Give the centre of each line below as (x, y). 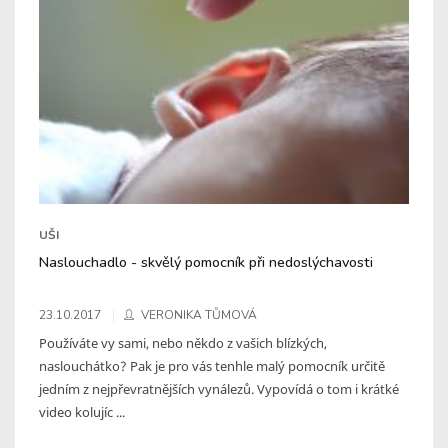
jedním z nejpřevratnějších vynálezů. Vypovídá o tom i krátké (219, 388)
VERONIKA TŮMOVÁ (199, 314)
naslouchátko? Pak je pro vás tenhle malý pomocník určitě (212, 365)
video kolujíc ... (82, 411)
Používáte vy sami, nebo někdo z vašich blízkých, (183, 342)
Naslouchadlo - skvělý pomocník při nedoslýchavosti (206, 261)
